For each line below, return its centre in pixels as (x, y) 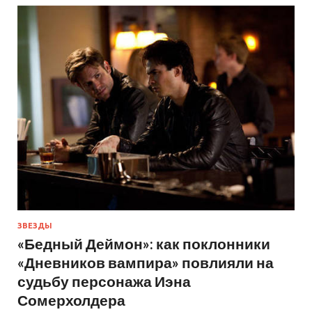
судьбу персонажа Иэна (104, 281)
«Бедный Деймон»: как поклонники (144, 244)
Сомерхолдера (71, 300)
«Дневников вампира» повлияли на (146, 263)
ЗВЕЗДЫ (35, 226)
